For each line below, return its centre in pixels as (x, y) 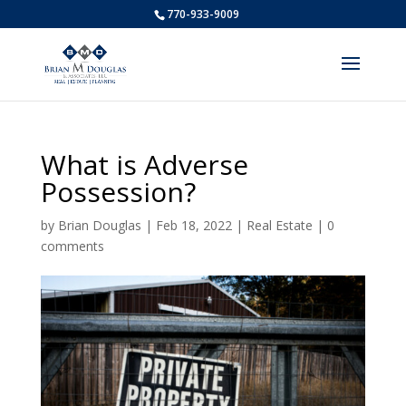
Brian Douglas (99, 225)
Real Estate (279, 225)
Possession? (118, 192)
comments (72, 246)
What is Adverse (144, 164)
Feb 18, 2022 (193, 225)
